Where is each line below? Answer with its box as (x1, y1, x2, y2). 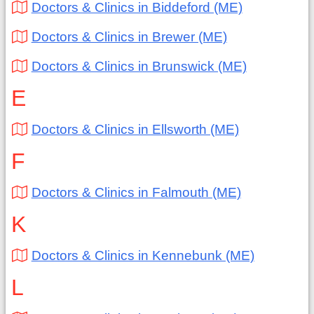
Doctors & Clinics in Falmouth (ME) (31, 185, 241, 200)
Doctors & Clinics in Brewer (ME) (31, 29, 227, 44)
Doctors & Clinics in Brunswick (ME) (31, 59, 247, 74)
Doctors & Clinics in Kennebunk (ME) (31, 248, 254, 263)
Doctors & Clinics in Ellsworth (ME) (31, 122, 239, 137)
